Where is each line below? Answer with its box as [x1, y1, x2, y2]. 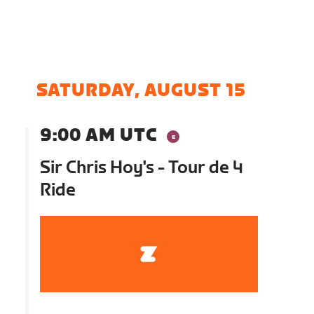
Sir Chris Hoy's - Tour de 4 [40, 158, 244, 178]
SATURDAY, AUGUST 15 [36, 81, 247, 101]
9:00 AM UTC [40, 125, 158, 146]
